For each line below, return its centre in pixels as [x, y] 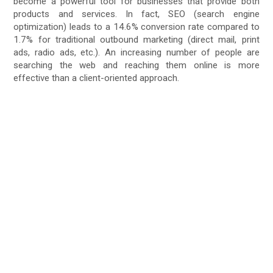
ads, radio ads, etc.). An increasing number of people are [136, 53]
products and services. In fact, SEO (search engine [136, 14]
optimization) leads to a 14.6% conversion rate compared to [136, 27]
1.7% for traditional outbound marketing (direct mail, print [136, 40]
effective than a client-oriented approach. [97, 78]
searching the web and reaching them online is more [136, 66]
